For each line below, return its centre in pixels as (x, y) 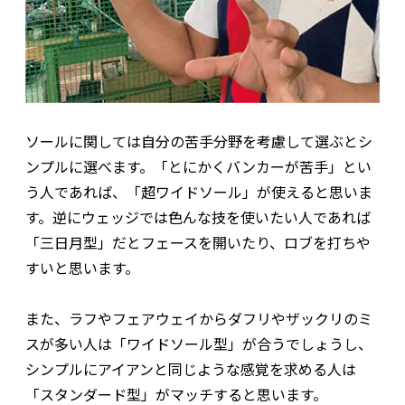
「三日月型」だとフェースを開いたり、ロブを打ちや (198, 243)
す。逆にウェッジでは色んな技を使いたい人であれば (198, 217)
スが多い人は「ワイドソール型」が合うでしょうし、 (199, 344)
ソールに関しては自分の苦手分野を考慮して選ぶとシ (199, 141)
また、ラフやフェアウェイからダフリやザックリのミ (199, 319)
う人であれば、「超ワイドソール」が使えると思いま (199, 192)
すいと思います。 (82, 268)
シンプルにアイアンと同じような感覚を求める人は (191, 369)
